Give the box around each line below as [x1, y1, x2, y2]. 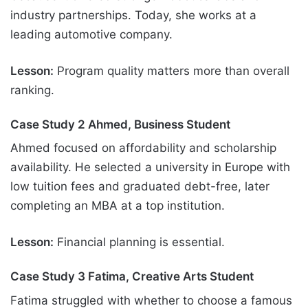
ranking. [10, 82, 54, 97]
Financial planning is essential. [54, 235, 225, 250]
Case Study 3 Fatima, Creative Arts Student [10, 269, 254, 284]
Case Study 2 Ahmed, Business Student [10, 117, 230, 131]
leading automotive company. [10, 27, 173, 41]
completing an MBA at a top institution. [10, 199, 225, 213]
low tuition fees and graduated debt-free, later [10, 179, 269, 194]
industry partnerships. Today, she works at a [10, 8, 256, 22]
